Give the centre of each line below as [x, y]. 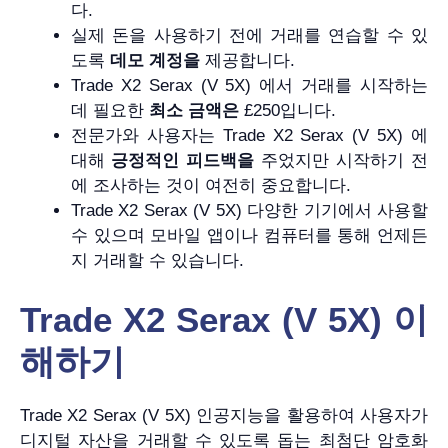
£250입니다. [287, 111]
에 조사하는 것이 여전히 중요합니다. [211, 186]
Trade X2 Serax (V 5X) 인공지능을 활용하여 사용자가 [224, 415]
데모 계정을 [155, 61]
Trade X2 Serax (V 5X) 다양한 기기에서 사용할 [249, 211]
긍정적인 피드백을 [182, 161]
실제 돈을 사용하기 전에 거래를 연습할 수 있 [249, 36]
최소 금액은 [194, 111]
